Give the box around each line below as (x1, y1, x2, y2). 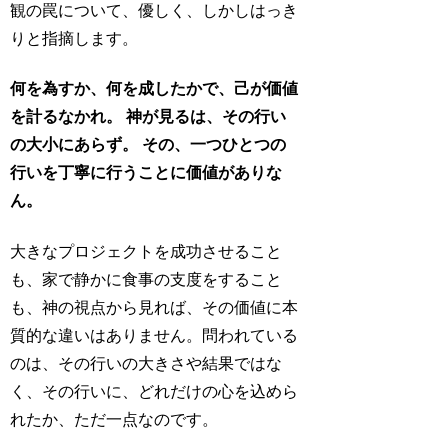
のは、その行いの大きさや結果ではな (10, 354, 283, 372)
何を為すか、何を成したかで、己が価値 (10, 80, 299, 98)
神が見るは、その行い (126, 108, 287, 126)
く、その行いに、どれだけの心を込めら (10, 382, 299, 400)
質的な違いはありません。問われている (10, 326, 299, 344)
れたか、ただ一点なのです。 (10, 410, 219, 428)
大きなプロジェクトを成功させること (10, 242, 283, 260)
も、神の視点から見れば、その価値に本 (10, 298, 299, 316)
